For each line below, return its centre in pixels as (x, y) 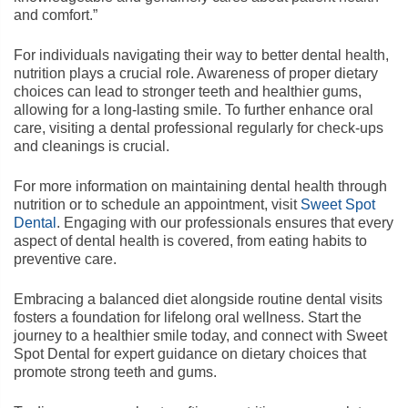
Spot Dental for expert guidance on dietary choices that (190, 354)
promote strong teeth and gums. (115, 372)
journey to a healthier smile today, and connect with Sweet (200, 336)
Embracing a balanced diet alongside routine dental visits (198, 299)
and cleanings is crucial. (92, 146)
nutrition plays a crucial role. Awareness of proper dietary (196, 73)
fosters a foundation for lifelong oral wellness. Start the (188, 317)
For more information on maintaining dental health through (200, 186)
